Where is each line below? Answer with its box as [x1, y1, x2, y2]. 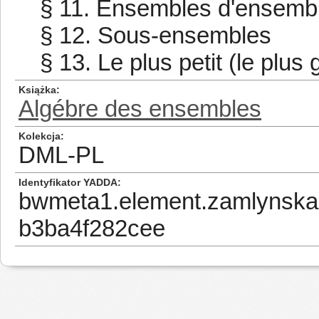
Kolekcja [19, 130, 61, 142]
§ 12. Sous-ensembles [40, 22, 271, 48]
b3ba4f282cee [19, 215, 165, 241]
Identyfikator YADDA [19, 177, 117, 188]
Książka [19, 84, 56, 95]
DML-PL [19, 142, 104, 168]
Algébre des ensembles [19, 95, 261, 122]
